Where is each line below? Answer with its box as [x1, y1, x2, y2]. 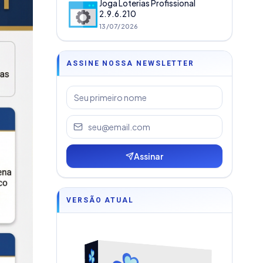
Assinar [134, 151, 163, 161]
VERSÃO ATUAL [66, 196, 134, 204]
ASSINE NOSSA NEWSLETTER [66, 59, 195, 68]
